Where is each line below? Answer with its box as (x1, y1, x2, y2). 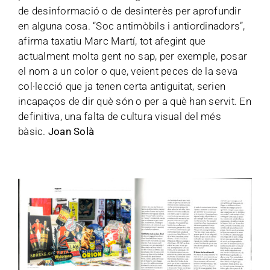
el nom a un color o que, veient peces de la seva (18, 65, 238, 77)
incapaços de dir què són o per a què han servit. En (18, 95, 252, 107)
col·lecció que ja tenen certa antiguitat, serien (18, 80, 226, 92)
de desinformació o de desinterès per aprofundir (18, 5, 241, 17)
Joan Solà (48, 125, 95, 137)
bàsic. (18, 125, 48, 137)
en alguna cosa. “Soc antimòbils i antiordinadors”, (18, 20, 245, 32)
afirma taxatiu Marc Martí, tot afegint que (18, 35, 206, 47)
